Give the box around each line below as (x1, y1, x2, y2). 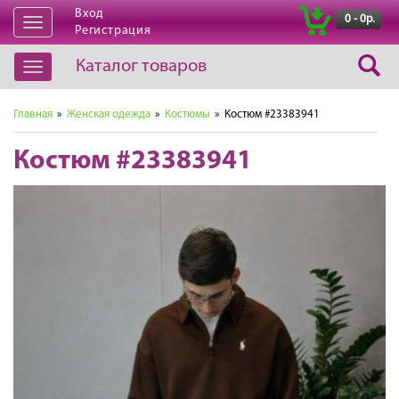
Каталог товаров (76, 57, 207, 76)
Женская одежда (67, 109, 151, 120)
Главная (13, 109, 53, 120)
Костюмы (165, 109, 210, 120)
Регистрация (75, 24, 151, 37)
